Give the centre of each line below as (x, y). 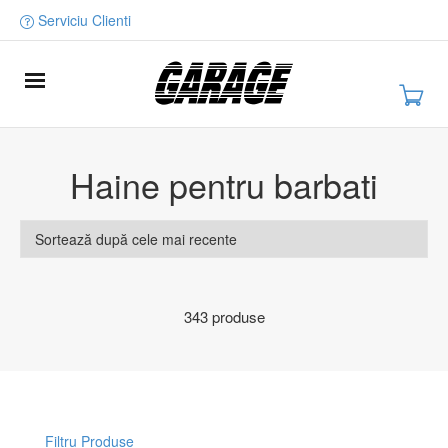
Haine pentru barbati (224, 184)
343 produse (224, 316)
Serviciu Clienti (82, 20)
